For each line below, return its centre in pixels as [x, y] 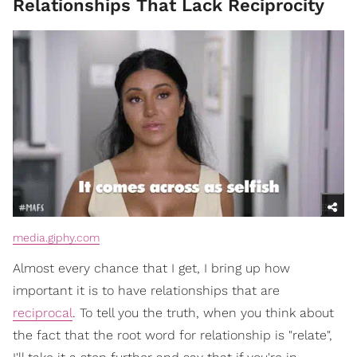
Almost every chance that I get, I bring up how [151, 269]
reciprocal [43, 313]
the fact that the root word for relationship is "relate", [173, 335]
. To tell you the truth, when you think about [203, 313]
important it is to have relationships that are [146, 291]
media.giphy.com [56, 238]
